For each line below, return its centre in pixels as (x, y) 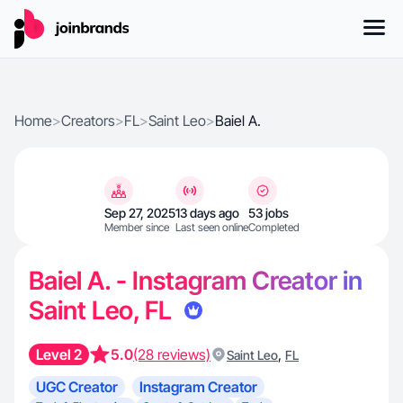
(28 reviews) (172, 354)
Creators (88, 121)
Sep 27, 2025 (139, 213)
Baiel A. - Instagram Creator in (196, 281)
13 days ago (207, 213)
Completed (273, 227)
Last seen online (211, 227)
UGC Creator (77, 387)
